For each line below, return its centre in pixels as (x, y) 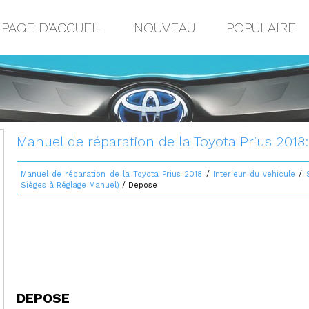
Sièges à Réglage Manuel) (70, 185)
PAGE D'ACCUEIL (52, 28)
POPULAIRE (261, 28)
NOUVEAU (165, 28)
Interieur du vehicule (254, 174)
